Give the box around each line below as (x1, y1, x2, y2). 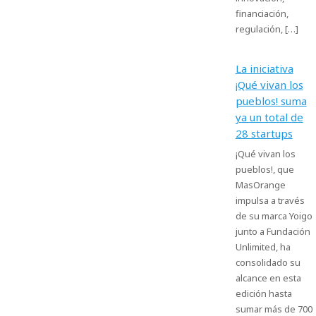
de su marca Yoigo (235, 209, 312, 222)
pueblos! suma (235, 94, 307, 108)
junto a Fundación (235, 225, 310, 238)
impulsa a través (235, 194, 305, 207)
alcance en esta (235, 272, 301, 284)
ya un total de (235, 110, 303, 124)
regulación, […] (235, 23, 298, 35)
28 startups (235, 126, 293, 140)
